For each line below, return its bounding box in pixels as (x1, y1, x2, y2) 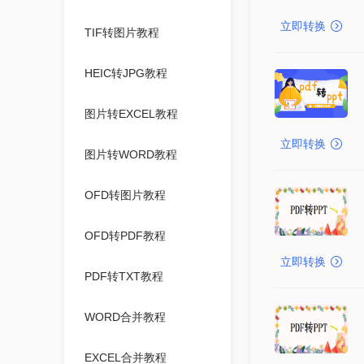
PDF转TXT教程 (84, 270, 163, 283)
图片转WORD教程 (84, 148, 177, 161)
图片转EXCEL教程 (84, 107, 178, 120)
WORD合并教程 (84, 310, 166, 323)
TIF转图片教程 (84, 26, 159, 39)
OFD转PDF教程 (84, 229, 166, 242)
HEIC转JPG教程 (84, 67, 167, 80)
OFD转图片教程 (84, 188, 166, 201)
